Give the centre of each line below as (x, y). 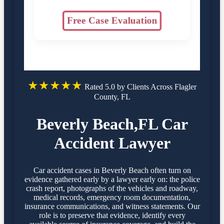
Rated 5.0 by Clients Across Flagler (140, 86)
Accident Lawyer (112, 143)
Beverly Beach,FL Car (112, 124)
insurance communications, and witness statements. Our (112, 206)
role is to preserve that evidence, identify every (112, 215)
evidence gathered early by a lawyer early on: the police (112, 179)
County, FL (112, 96)
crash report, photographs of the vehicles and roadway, (112, 188)
